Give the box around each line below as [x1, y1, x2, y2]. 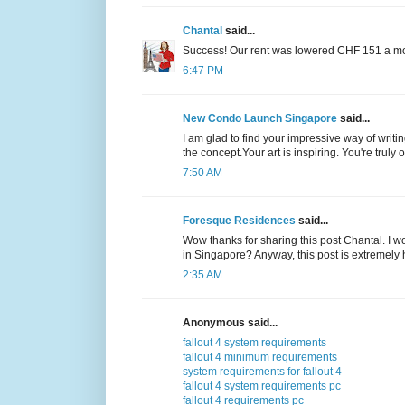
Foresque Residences [183, 213, 296, 227]
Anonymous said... [183, 316, 278, 329]
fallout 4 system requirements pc [183, 379, 341, 392]
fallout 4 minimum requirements [183, 350, 337, 363]
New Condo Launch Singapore [183, 111, 337, 125]
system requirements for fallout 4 [183, 364, 342, 378]
